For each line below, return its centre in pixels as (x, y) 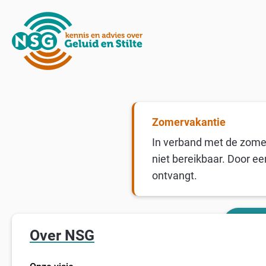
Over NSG (62, 236)
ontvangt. (175, 175)
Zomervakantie (189, 122)
